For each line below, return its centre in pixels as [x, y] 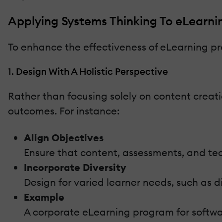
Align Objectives [64, 137]
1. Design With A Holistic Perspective [88, 71]
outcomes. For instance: [64, 111]
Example [44, 197]
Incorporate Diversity [75, 167]
